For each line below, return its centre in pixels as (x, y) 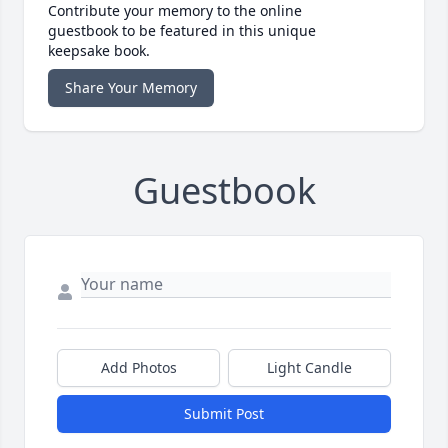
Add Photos (138, 368)
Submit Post (224, 414)
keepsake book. (99, 51)
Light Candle (309, 368)
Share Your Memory (131, 88)
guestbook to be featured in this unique (182, 31)
